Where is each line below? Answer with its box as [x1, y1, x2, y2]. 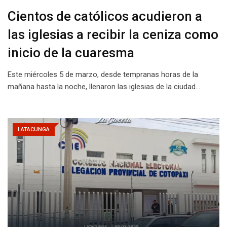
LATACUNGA [18, 126, 50, 133]
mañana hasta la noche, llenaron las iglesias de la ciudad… [8, 82, 200, 91]
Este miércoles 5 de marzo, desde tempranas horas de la [8, 69, 198, 79]
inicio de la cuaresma [8, 45, 134, 60]
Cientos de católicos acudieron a [8, 8, 202, 24]
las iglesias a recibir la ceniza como [8, 26, 218, 42]
